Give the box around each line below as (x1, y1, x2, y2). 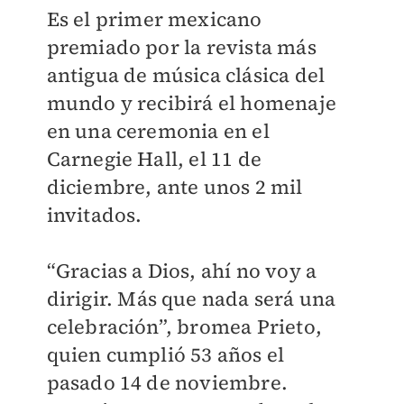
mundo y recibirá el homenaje (46, 89, 337, 116)
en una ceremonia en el (46, 117, 270, 144)
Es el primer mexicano (46, 5, 262, 32)
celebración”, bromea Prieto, (46, 313, 323, 340)
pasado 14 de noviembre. (46, 369, 289, 396)
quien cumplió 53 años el (46, 341, 285, 368)
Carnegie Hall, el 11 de (46, 145, 262, 172)
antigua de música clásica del (46, 61, 326, 88)
